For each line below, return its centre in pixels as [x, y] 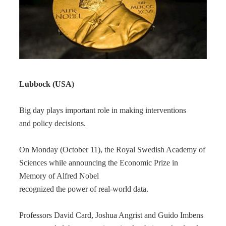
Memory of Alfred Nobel [59, 176]
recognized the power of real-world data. [84, 189]
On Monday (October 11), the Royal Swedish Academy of [112, 150]
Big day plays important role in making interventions [103, 110]
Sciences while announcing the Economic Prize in [99, 163]
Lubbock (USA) [47, 84]
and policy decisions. [52, 123]
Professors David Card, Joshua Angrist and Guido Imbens [111, 215]
